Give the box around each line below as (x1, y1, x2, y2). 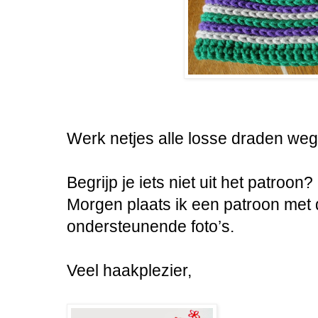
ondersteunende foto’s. (67, 217, 234, 236)
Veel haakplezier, (67, 261, 192, 280)
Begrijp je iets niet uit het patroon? (67, 173, 313, 192)
